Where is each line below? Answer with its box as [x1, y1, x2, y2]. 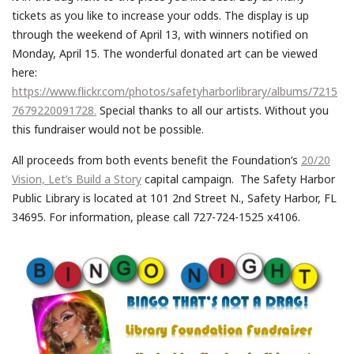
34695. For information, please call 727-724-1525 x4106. [12, 209, 300, 224]
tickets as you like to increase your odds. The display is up [12, 7, 309, 23]
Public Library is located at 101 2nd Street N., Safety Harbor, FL [12, 190, 337, 205]
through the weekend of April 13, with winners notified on [12, 26, 308, 42]
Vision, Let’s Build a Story [12, 171, 141, 186]
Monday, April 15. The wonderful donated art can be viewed [12, 45, 318, 61]
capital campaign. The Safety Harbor [141, 171, 335, 186]
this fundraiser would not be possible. [12, 121, 204, 137]
